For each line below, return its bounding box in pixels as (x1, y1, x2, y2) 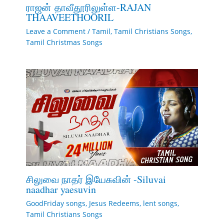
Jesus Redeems (88, 198, 139, 208)
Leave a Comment (25, 26, 85, 36)
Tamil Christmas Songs (25, 37, 102, 47)
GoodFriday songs (25, 198, 85, 208)
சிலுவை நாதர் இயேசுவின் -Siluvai (25, 172, 166, 186)
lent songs (142, 198, 177, 208)
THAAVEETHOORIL (25, 10, 113, 24)
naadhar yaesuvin (25, 182, 96, 196)
